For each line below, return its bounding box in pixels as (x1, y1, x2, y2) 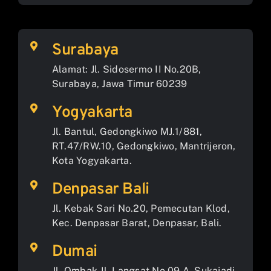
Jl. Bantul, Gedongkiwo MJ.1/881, (51, 126, 203, 138)
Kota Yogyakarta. (51, 155, 132, 167)
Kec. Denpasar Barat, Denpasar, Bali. (51, 217, 222, 229)
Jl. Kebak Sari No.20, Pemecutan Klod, (51, 203, 230, 215)
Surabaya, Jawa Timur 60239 (51, 78, 188, 90)
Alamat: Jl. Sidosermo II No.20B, (51, 64, 201, 76)
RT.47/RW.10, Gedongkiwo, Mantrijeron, (51, 140, 235, 152)
